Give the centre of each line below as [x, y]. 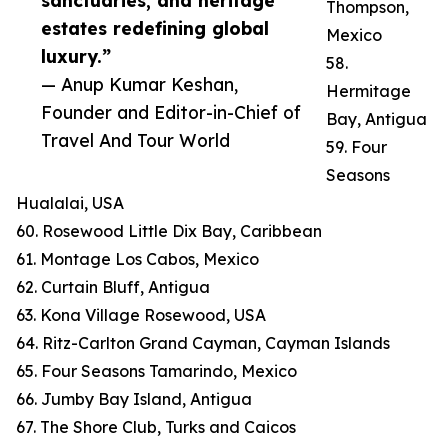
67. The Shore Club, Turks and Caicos [156, 427]
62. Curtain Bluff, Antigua [113, 287]
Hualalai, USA [70, 203]
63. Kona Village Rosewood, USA [141, 315]
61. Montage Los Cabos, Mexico [137, 259]
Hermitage [368, 91]
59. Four [356, 147]
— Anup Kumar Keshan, [139, 84]
